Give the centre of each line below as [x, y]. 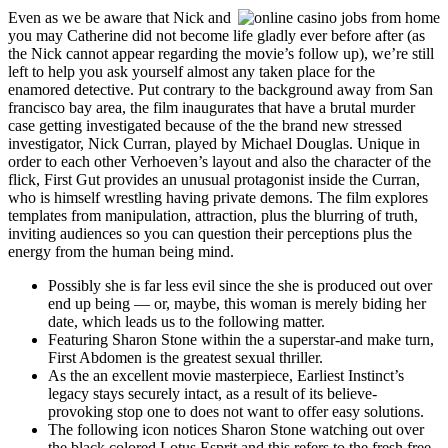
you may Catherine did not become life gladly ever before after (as [216, 35]
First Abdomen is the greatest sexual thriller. [185, 357]
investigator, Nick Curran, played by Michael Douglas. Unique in [214, 143]
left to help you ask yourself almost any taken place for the [191, 71]
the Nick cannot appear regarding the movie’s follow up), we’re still [221, 53]
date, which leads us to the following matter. [186, 321]
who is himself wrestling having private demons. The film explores [218, 197]
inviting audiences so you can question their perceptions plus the [210, 233]
